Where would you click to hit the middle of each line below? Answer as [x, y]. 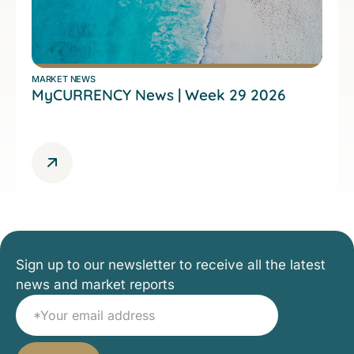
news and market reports [95, 284]
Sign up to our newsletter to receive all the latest [171, 264]
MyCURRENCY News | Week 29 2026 [158, 94]
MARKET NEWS [64, 79]
